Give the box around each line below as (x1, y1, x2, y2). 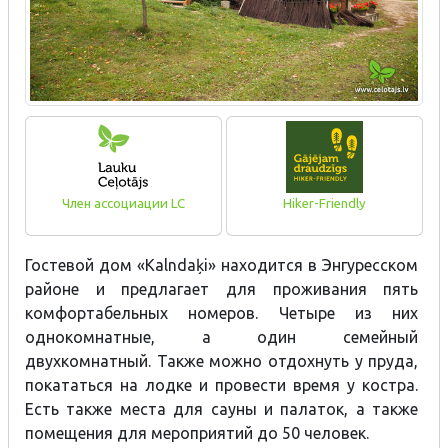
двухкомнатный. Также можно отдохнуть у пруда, (25, 351, 419, 370)
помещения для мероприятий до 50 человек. (25, 423, 369, 442)
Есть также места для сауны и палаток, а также (25, 399, 419, 418)
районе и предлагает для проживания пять (25, 279, 419, 298)
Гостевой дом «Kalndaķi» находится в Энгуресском (25, 255, 419, 274)
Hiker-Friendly (283, 196, 367, 212)
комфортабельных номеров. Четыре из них (25, 303, 419, 322)
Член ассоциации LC (61, 196, 185, 212)
